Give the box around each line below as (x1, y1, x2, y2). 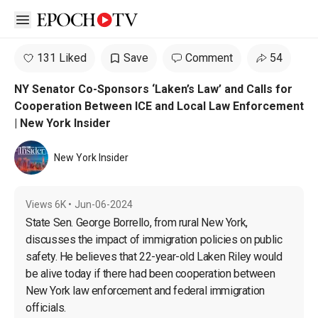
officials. (26, 301, 66, 314)
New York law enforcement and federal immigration (26, 284, 268, 297)
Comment (185, 51, 233, 65)
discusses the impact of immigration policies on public (26, 233, 285, 246)
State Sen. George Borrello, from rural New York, (26, 216, 251, 229)
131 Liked (37, 51, 87, 65)
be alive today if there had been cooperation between (26, 267, 278, 280)
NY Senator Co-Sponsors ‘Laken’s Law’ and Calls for (14, 82, 292, 96)
